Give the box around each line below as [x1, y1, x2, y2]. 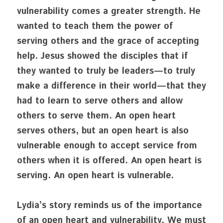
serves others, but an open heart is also [17, 124, 189, 137]
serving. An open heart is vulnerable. [17, 169, 174, 182]
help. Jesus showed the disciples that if [17, 50, 188, 63]
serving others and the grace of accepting [17, 35, 199, 48]
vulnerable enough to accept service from [17, 139, 197, 152]
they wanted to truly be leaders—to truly [17, 65, 195, 78]
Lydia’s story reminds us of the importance [17, 199, 202, 212]
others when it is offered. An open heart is [17, 154, 202, 167]
